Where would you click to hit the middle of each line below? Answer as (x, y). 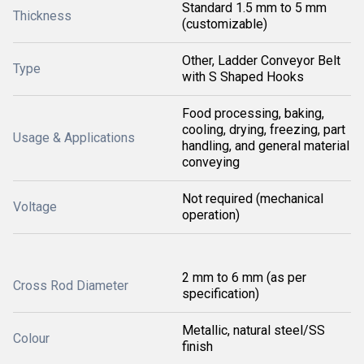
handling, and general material (266, 146)
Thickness (42, 16)
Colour (31, 338)
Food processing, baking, (253, 113)
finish (197, 347)
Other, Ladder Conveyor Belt (261, 61)
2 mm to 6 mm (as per (244, 277)
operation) (211, 215)
